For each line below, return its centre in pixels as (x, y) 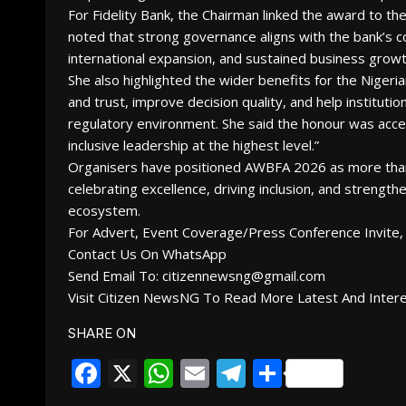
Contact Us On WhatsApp (147, 254)
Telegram (310, 373)
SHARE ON (102, 333)
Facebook (168, 373)
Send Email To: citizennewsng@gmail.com (197, 275)
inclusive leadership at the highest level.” (193, 145)
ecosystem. (104, 210)
